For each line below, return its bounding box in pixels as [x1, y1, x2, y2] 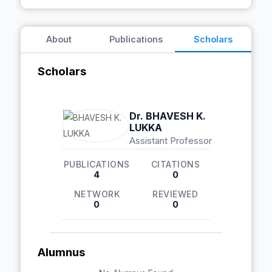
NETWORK [73, 189, 120, 199]
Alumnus [38, 245, 85, 259]
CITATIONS [151, 159, 200, 169]
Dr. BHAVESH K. [129, 109, 206, 122]
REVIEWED [152, 189, 199, 199]
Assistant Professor [129, 134, 212, 146]
